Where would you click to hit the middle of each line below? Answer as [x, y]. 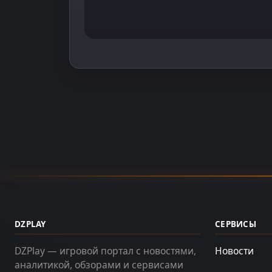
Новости [234, 250]
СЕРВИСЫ [236, 224]
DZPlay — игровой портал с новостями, [105, 250]
